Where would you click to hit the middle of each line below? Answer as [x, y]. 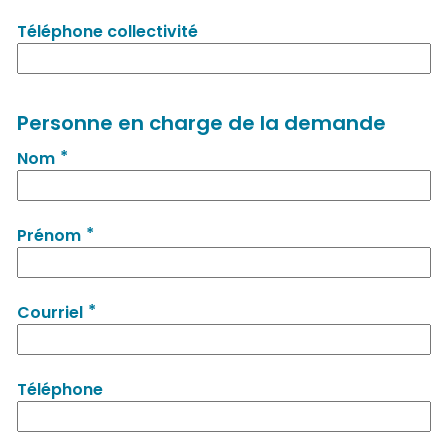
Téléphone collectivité [107, 32]
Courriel [49, 312]
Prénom [48, 235]
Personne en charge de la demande [201, 123]
